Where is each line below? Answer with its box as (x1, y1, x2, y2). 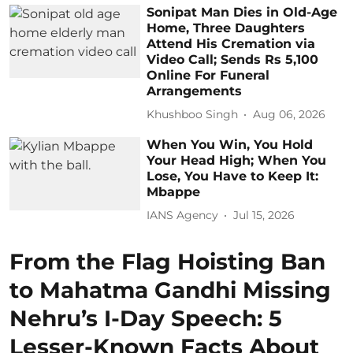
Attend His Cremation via (147, 35, 316, 51)
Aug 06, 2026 (253, 107, 326, 121)
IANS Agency (147, 208, 219, 222)
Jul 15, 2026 (233, 208, 295, 222)
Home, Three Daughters (147, 20, 306, 35)
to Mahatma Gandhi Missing (9, 276, 331, 303)
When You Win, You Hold (147, 136, 314, 152)
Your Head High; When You (147, 152, 327, 168)
